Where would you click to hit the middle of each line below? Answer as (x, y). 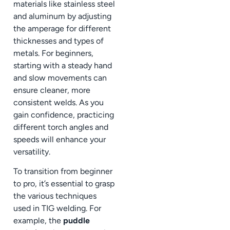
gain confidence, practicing (64, 114)
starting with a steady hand (63, 65)
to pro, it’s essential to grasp (64, 184)
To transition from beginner (63, 171)
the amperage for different (62, 28)
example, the (38, 221)
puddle (76, 221)
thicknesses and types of (59, 41)
